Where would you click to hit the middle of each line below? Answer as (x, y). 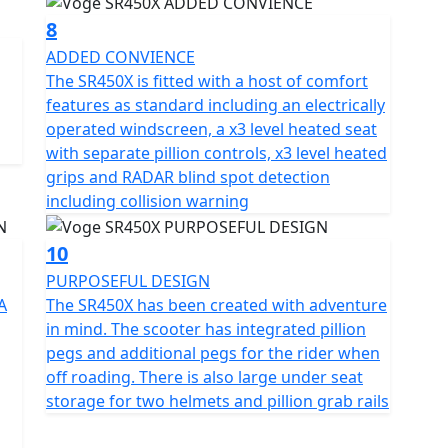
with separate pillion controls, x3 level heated (216, 153)
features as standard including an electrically (215, 105)
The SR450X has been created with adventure (216, 305)
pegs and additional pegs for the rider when (213, 353)
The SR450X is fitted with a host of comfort (207, 81)
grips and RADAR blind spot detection (188, 177)
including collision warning (147, 201)
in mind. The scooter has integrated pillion (206, 329)
